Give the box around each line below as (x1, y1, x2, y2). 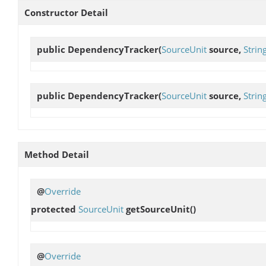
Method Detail (24, 148, 89, 161)
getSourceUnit (126, 203, 190, 216)
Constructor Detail (24, 7, 108, 19)
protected (31, 203, 78, 216)
